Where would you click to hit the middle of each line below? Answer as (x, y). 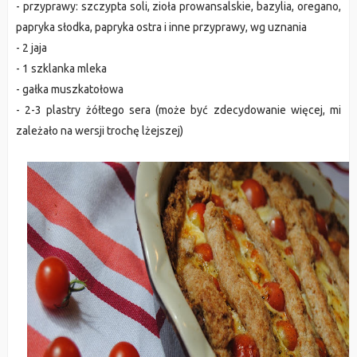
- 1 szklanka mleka (61, 69)
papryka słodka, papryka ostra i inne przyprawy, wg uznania (161, 27)
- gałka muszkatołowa (69, 89)
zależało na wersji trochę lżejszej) (99, 131)
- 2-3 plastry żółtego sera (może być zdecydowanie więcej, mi (178, 110)
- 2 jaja (31, 48)
